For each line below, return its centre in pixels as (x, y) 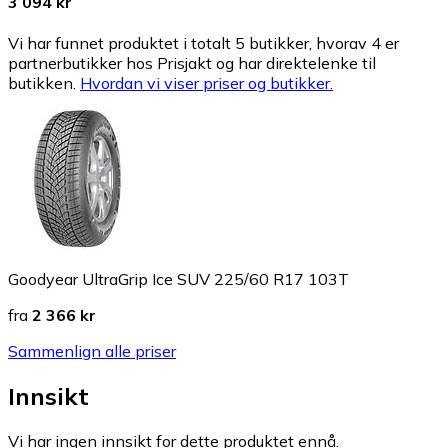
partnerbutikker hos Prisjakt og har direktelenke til (192, 63)
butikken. (42, 83)
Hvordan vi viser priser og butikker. (206, 83)
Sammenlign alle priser (92, 351)
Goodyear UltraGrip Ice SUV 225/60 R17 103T (178, 279)
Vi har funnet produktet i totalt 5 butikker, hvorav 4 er (203, 43)
